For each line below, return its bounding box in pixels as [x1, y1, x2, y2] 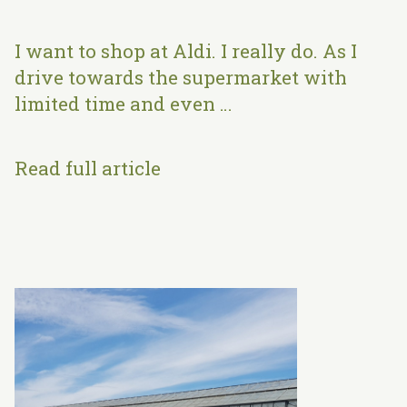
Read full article [14, 154, 161, 181]
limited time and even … [14, 91, 232, 116]
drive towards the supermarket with [14, 65, 347, 90]
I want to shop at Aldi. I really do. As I [14, 38, 357, 64]
